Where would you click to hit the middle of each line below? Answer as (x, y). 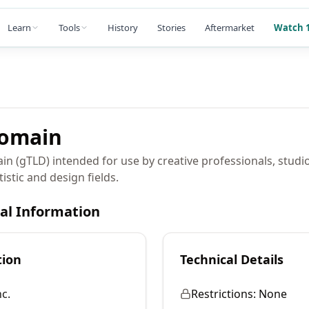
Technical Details (232, 259)
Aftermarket (230, 27)
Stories (171, 27)
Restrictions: (223, 294)
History (123, 27)
